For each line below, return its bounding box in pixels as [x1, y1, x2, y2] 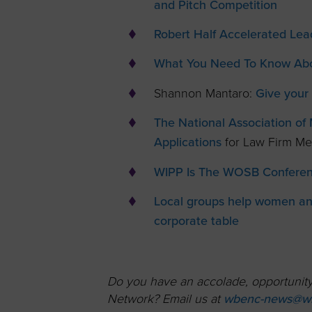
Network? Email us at [107, 291, 221, 307]
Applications [153, 134, 221, 150]
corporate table [153, 213, 239, 229]
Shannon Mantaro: [153, 85, 256, 101]
